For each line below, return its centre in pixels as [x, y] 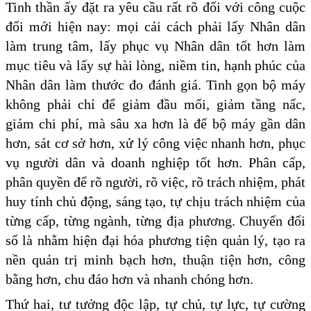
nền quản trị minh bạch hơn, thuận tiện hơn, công [155, 259]
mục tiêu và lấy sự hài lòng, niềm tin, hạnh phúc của [155, 65]
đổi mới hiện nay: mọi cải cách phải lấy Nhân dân [155, 26]
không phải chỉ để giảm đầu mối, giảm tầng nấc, [155, 104]
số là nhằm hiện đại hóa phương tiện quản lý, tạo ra [155, 240]
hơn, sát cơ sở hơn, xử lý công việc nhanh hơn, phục [155, 143]
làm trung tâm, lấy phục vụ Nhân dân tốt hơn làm [155, 45]
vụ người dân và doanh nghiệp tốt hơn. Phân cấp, [155, 162]
